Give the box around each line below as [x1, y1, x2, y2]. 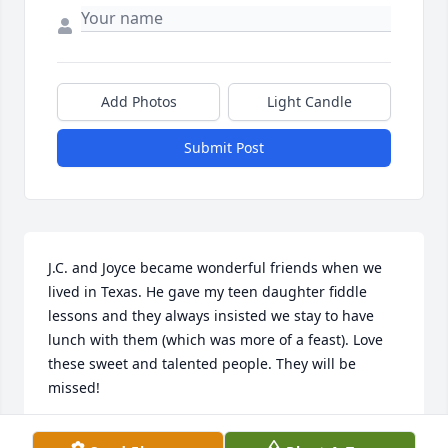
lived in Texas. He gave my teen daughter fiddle [48, 282, 367, 302]
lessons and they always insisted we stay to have [48, 306, 374, 326]
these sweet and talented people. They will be [48, 354, 356, 374]
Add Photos [100, 92, 177, 112]
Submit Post [184, 138, 264, 158]
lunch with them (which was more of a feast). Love [48, 330, 383, 350]
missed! [48, 378, 100, 398]
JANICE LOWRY [48, 424, 151, 444]
